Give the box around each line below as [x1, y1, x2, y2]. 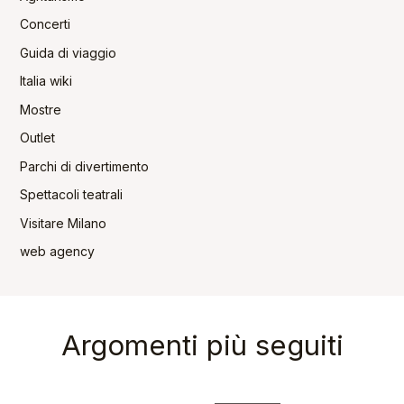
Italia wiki [19, 73, 72, 89]
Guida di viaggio [19, 44, 116, 60]
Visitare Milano [19, 215, 106, 231]
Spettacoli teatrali [19, 187, 123, 203]
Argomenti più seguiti [60, 328, 344, 363]
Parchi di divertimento [19, 158, 149, 174]
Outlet [19, 130, 55, 146]
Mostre [19, 101, 61, 117]
